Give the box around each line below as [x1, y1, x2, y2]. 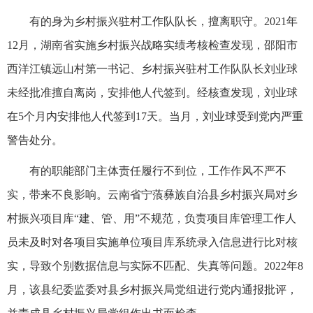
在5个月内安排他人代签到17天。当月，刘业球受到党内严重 [7, 110, 303, 122]
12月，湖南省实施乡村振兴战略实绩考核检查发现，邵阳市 [7, 38, 298, 51]
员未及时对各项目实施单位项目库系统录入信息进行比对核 [7, 235, 298, 248]
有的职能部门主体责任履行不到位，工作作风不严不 [29, 164, 286, 177]
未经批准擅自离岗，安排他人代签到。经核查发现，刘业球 [7, 86, 298, 99]
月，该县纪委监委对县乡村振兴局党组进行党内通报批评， [7, 283, 298, 296]
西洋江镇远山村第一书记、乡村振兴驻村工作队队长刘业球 [7, 62, 298, 75]
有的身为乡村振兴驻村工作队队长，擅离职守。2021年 [29, 15, 298, 27]
